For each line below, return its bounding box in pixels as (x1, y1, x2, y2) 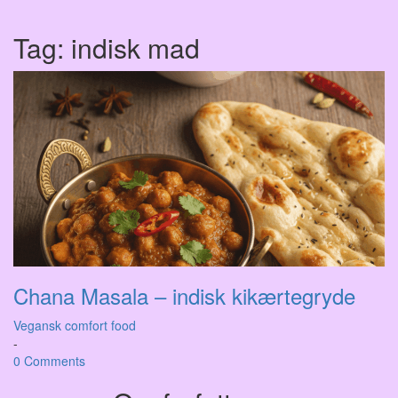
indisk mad (71, 28, 200, 67)
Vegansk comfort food (13, 316, 136, 334)
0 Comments (13, 352, 85, 370)
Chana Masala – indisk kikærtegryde (13, 280, 355, 311)
